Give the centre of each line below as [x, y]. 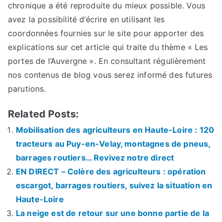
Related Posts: [44, 114]
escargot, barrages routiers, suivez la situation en [114, 185]
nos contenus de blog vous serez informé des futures [110, 75]
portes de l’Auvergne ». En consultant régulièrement [107, 61]
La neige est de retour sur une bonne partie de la [112, 213]
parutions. [27, 88]
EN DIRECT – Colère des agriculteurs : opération [111, 171]
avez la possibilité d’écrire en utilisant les [86, 19]
